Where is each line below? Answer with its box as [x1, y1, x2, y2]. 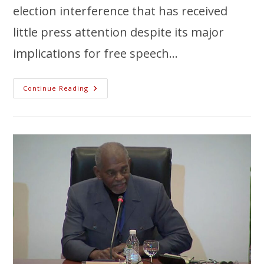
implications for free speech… [13, 45, 179, 61]
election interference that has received [13, 2, 228, 19]
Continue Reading [23, 83, 89, 93]
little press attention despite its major [13, 24, 225, 40]
